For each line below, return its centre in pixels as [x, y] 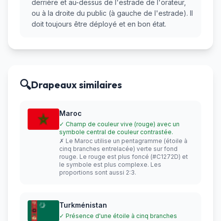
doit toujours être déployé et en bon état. [99, 24]
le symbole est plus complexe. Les [110, 165]
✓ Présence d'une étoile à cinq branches [118, 216]
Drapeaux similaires [76, 85]
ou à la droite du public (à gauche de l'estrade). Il [112, 13]
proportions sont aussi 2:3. [98, 173]
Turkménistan [83, 205]
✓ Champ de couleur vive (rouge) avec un [119, 124]
